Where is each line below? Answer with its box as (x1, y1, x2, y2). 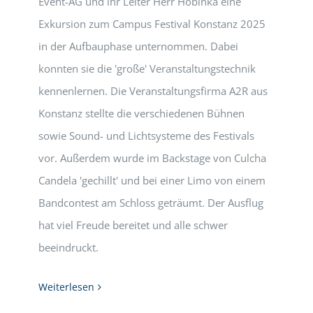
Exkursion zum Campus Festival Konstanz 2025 (38, 17, 265, 31)
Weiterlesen (38, 280, 94, 293)
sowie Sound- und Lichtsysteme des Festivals (38, 129, 254, 143)
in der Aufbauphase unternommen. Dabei (38, 39, 238, 53)
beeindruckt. (38, 240, 99, 254)
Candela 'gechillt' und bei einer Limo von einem (38, 173, 265, 187)
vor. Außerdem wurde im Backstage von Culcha (38, 151, 266, 165)
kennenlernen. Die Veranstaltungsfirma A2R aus (38, 84, 268, 98)
